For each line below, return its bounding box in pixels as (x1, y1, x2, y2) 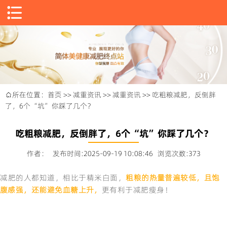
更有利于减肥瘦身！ (101, 184, 173, 196)
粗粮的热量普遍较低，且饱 (126, 172, 220, 183)
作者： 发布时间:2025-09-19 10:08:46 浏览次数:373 (26, 148, 201, 159)
